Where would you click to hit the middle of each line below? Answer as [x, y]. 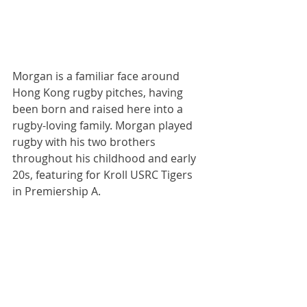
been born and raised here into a [99, 109]
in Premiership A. [57, 192]
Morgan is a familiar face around [97, 76]
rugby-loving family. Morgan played [104, 126]
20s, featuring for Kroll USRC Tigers [104, 175]
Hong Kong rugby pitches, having [99, 93]
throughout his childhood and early [106, 159]
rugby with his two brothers [85, 142]
